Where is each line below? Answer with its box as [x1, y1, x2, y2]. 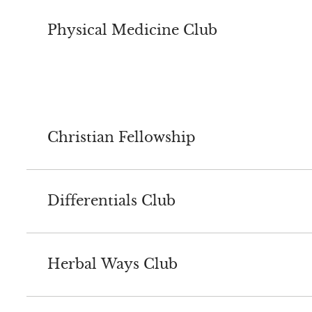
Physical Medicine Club [47, 22, 217, 39]
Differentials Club [47, 192, 175, 210]
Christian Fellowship [47, 129, 196, 146]
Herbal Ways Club [47, 256, 178, 273]
